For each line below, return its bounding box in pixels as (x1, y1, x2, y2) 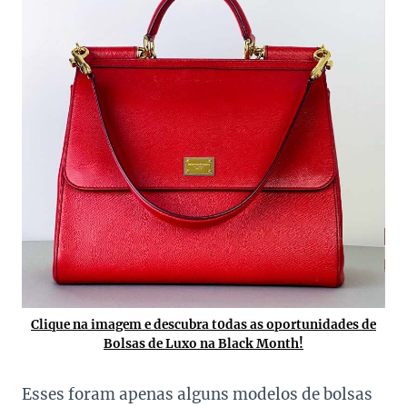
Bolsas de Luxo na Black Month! (104, 336, 303, 352)
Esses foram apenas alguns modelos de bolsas (22, 384, 372, 405)
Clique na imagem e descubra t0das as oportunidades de (31, 317, 376, 333)
